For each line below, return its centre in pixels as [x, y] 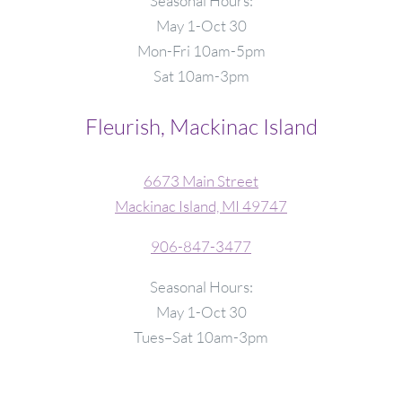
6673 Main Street [201, 181]
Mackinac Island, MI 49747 [201, 206]
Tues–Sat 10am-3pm [201, 337]
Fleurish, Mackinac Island [201, 127]
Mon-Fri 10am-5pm [201, 51]
